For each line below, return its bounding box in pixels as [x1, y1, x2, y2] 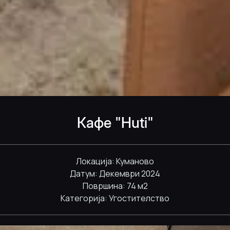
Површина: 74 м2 [82, 180, 148, 191]
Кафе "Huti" [76, 113, 154, 131]
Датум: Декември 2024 [70, 167, 160, 179]
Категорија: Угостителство [61, 192, 169, 204]
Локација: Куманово [76, 155, 154, 167]
